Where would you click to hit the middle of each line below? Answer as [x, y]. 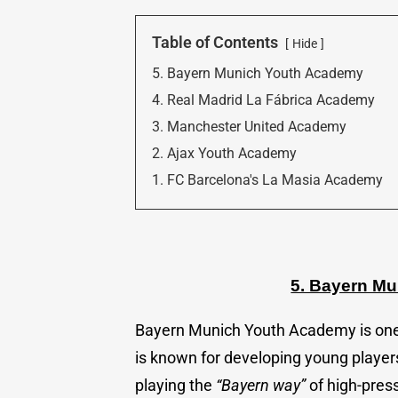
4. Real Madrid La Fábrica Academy [263, 99]
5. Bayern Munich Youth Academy [258, 73]
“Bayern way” [261, 385]
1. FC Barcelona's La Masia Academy [267, 179]
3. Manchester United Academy [249, 126]
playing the [175, 385]
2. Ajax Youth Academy [224, 153]
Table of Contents [215, 42]
